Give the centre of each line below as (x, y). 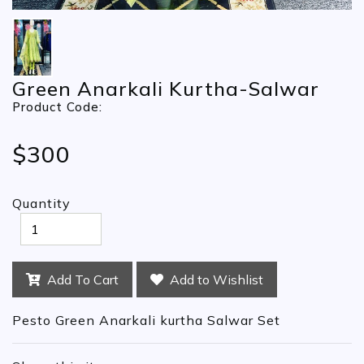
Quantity (41, 203)
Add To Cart (80, 279)
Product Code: (57, 107)
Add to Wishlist (213, 279)
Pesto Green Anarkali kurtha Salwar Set (146, 320)
